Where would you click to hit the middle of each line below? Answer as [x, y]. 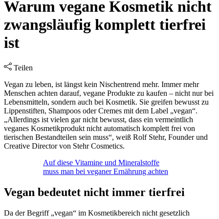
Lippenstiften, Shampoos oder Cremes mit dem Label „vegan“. [101, 110]
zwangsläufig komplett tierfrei [105, 25]
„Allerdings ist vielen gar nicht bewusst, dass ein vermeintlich [99, 119]
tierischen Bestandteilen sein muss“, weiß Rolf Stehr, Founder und [106, 137]
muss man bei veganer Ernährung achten [106, 171]
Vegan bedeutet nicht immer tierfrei [94, 192]
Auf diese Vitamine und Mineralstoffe [101, 162]
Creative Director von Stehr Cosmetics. [64, 146]
